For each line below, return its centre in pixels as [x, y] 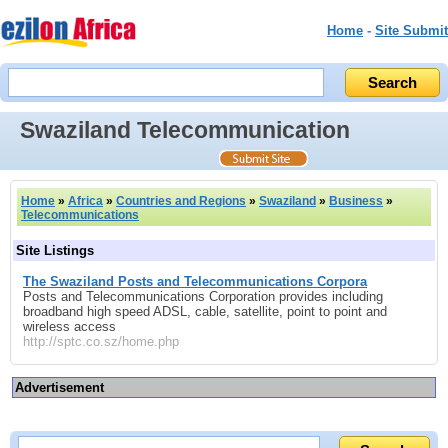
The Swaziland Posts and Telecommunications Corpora [195, 281]
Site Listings [55, 250]
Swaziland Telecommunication [185, 129]
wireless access [69, 326]
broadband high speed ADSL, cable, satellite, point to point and [205, 311]
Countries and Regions [181, 200]
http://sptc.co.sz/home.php [101, 341]
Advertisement [59, 388]
